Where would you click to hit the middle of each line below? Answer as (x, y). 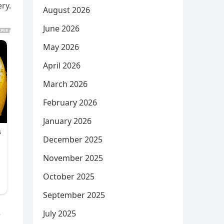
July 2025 (59, 213)
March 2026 (65, 84)
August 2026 (66, 10)
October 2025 (69, 176)
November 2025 (73, 158)
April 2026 (62, 65)
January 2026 (67, 121)
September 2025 (74, 195)
